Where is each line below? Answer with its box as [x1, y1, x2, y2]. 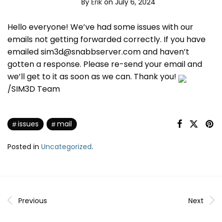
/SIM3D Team [7, 83, 60, 95]
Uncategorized [41, 142, 92, 152]
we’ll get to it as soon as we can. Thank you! [7, 70, 178, 82]
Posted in [7, 142, 41, 152]
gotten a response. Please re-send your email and [7, 58, 202, 70]
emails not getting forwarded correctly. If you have [7, 33, 206, 45]
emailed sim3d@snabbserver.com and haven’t [7, 46, 189, 57]
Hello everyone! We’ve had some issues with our [7, 21, 193, 33]
